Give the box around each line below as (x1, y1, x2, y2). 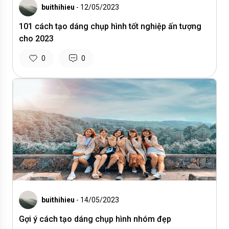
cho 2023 (19, 34, 54, 43)
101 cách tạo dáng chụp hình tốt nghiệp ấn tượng (19, 21, 201, 31)
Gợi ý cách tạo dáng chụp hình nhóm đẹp (19, 214, 171, 224)
